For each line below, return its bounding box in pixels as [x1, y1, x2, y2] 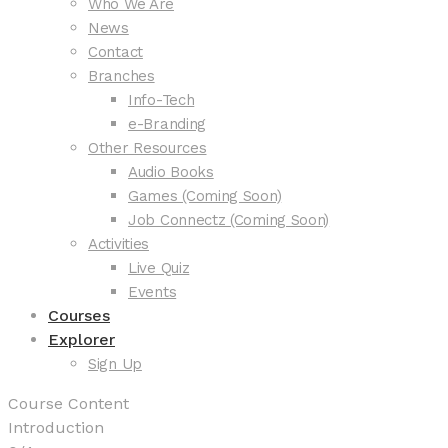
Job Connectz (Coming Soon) [128, 211, 330, 229]
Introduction [8, 418, 104, 437]
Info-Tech [128, 91, 195, 109]
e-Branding [128, 115, 206, 133]
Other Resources [88, 139, 207, 157]
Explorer [48, 330, 115, 349]
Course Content [8, 394, 129, 413]
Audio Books [128, 163, 214, 181]
